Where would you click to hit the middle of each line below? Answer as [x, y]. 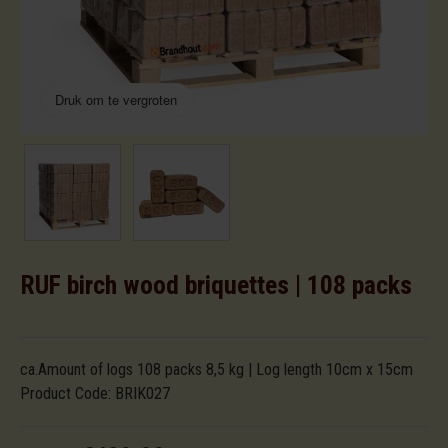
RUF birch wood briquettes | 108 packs [216, 285]
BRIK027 [142, 394]
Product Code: [67, 394]
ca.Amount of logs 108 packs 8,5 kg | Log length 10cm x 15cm [216, 370]
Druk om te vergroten [116, 100]
